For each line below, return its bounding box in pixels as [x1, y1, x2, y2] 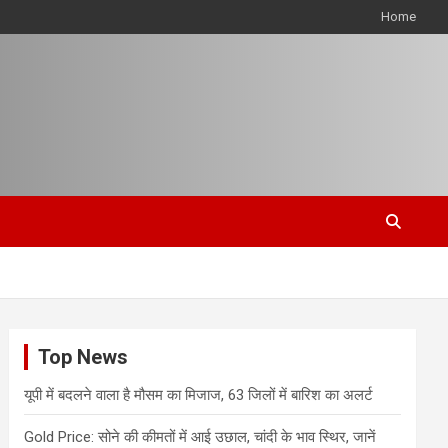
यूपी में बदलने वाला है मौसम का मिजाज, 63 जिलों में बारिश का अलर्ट [24, 386, 374, 404]
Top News [38, 345, 129, 369]
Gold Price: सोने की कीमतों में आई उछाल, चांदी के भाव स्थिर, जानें [24, 428, 377, 446]
